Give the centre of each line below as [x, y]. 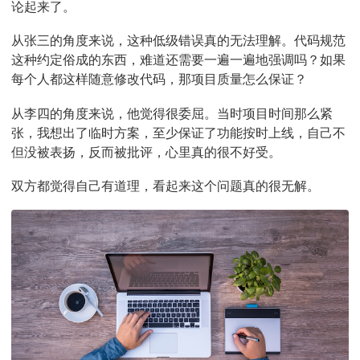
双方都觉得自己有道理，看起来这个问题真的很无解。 [166, 185]
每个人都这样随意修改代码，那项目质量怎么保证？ [159, 79]
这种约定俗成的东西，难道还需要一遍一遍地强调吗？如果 [178, 60]
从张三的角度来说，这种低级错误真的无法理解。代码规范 [178, 41]
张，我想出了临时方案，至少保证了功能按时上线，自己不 [178, 132]
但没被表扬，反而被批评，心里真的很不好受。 [146, 151]
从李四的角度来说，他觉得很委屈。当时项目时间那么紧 [172, 113]
